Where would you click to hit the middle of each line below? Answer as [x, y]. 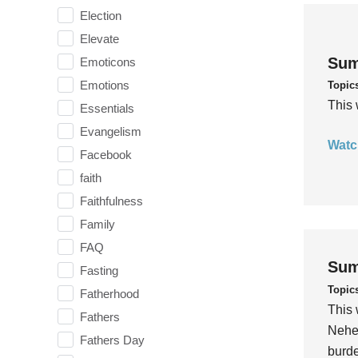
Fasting [99, 270]
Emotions [105, 85]
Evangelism [111, 131]
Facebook [106, 154]
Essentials [107, 108]
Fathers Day [112, 340]
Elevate [99, 38]
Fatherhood [109, 293]
